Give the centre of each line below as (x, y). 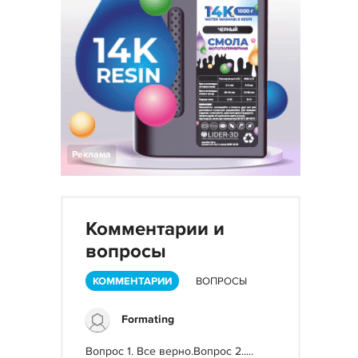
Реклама (91, 155)
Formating (148, 319)
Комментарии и (155, 229)
